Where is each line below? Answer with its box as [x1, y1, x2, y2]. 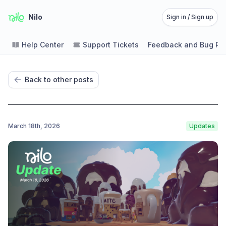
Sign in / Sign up [166, 13, 213, 21]
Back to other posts [25, 75, 93, 84]
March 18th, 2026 [8, 122, 60, 130]
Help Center [22, 40, 64, 49]
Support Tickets [83, 40, 139, 49]
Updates [189, 122, 215, 130]
